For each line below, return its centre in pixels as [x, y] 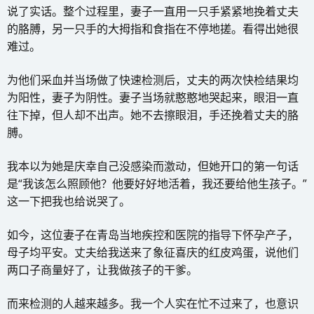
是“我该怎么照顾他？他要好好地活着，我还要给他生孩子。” [157, 183]
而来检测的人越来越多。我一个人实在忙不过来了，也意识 [153, 303]
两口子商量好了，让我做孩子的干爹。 [102, 269]
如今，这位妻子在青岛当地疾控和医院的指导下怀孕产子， [153, 234]
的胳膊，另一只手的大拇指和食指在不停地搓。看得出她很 [153, 28]
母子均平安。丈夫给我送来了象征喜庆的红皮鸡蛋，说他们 [153, 252]
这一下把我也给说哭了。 [69, 201]
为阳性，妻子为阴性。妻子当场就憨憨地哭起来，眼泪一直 [153, 97]
